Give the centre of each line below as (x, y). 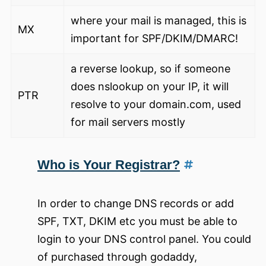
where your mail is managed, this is (158, 21)
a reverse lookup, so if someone (150, 69)
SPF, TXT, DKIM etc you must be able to (137, 221)
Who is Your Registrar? (109, 165)
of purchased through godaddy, (117, 257)
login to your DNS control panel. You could (144, 239)
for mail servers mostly (128, 122)
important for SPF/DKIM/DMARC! (154, 39)
